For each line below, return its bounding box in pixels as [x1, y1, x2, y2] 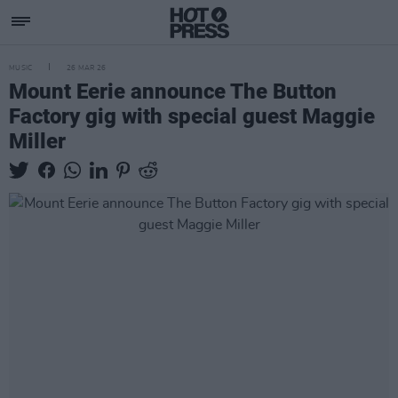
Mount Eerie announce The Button [9, 79, 337, 104]
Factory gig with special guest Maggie [9, 104, 375, 129]
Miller [9, 129, 66, 154]
